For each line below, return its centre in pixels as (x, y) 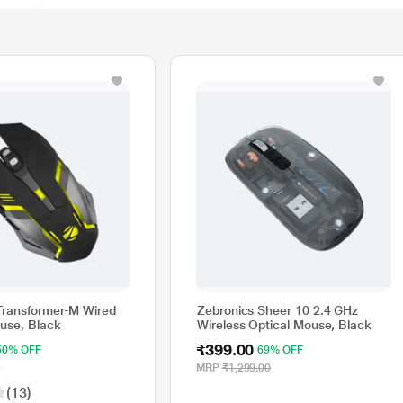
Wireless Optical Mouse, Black (284, 325)
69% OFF (280, 350)
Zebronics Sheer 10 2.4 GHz (278, 310)
